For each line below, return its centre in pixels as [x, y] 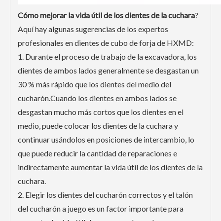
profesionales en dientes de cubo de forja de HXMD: [106, 43]
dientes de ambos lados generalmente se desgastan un [108, 70]
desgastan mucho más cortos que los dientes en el [101, 112]
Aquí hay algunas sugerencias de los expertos [93, 29]
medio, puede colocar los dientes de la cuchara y [98, 126]
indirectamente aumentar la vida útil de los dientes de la [110, 167]
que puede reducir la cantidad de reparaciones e [97, 153]
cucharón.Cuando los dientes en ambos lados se [97, 98]
